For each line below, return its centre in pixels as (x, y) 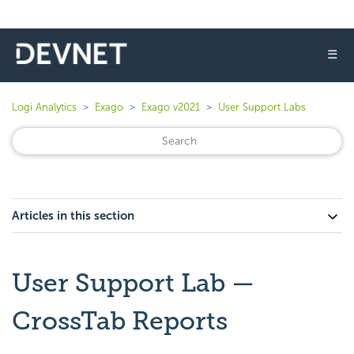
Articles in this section (73, 216)
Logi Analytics (44, 107)
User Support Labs (262, 107)
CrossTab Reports (120, 321)
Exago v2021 (171, 107)
